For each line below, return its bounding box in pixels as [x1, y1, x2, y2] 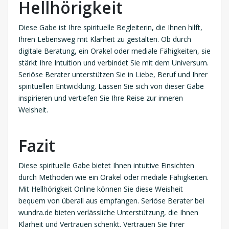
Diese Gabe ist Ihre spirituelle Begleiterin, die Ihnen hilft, [18, 22, 202, 33]
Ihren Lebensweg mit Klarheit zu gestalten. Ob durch [18, 34, 191, 44]
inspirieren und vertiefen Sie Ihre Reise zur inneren [18, 93, 183, 103]
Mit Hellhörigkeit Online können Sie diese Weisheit [18, 184, 183, 194]
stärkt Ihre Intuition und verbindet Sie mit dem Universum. [18, 58, 209, 68]
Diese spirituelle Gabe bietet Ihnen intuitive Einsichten [18, 161, 194, 171]
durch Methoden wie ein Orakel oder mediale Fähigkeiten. [18, 172, 209, 182]
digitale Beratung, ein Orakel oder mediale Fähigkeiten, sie [18, 46, 211, 56]
